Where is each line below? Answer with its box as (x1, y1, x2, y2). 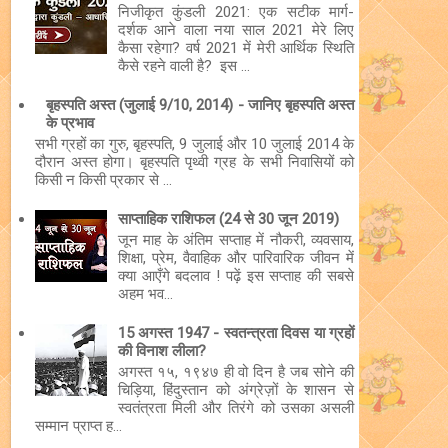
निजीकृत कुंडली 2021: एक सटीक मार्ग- (117, 2, 354, 21)
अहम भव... (117, 284, 173, 303)
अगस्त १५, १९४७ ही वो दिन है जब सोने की (117, 362, 354, 381)
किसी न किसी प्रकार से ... (34, 170, 172, 189)
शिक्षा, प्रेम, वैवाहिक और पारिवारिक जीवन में (117, 248, 354, 267)
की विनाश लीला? (117, 341, 206, 360)
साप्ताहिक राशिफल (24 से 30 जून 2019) (117, 209, 339, 228)
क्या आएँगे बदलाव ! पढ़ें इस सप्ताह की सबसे (117, 266, 354, 285)
